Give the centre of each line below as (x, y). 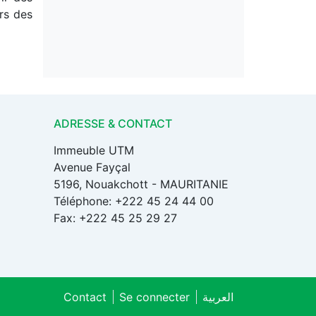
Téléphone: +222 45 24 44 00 (134, 201)
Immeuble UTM (94, 151)
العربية (218, 297)
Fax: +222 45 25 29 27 (115, 218)
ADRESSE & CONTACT (113, 124)
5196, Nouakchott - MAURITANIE (141, 184)
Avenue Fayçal (92, 168)
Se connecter (154, 297)
